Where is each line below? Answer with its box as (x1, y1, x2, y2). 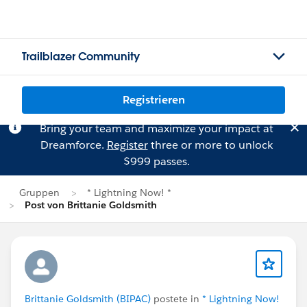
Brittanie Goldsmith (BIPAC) (25, 293, 151, 305)
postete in (151, 293, 202, 305)
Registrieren (122, 93, 185, 107)
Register (106, 138, 148, 152)
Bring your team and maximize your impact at (39, 121, 273, 136)
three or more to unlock (147, 138, 273, 152)
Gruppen (19, 186, 60, 199)
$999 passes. (123, 154, 190, 169)
